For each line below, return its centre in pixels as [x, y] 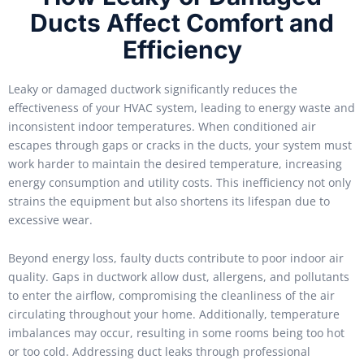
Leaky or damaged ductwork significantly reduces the [153, 89]
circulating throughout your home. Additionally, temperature [174, 314]
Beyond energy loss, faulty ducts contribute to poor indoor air [176, 258]
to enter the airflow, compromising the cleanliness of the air [171, 296]
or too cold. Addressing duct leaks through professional [159, 352]
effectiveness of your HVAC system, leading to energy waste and [182, 107]
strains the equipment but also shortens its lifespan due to [169, 201]
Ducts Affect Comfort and [182, 22]
